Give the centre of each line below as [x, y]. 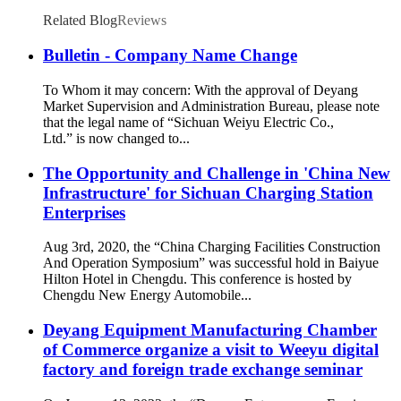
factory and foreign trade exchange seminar [203, 369]
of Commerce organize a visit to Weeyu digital [211, 349]
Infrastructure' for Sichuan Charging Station [208, 192]
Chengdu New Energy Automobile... [147, 295]
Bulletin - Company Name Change [170, 55]
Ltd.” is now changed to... [116, 138]
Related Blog [80, 21]
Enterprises [84, 212]
